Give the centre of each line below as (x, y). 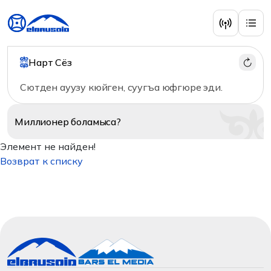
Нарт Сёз (50, 62)
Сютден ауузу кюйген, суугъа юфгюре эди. (121, 87)
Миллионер (43, 122)
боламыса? (96, 122)
